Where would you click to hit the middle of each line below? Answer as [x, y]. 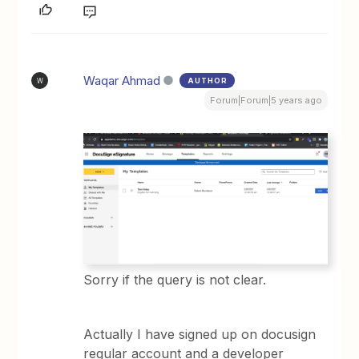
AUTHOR [208, 81]
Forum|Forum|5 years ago [266, 100]
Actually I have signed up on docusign [200, 334]
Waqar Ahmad [122, 81]
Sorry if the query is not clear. [175, 279]
